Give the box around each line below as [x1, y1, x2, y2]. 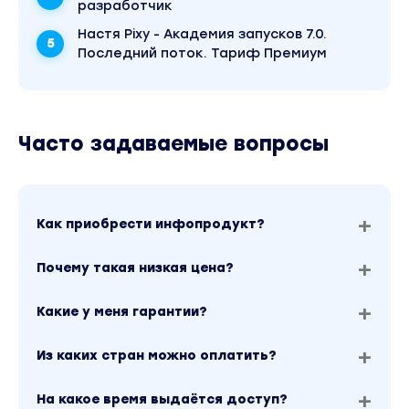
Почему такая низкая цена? [37, 259, 234, 276]
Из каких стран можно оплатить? [37, 347, 277, 363]
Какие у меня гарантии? [37, 303, 207, 320]
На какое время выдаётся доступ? [37, 391, 288, 407]
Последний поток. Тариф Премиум [78, 45, 327, 61]
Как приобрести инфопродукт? [37, 215, 265, 232]
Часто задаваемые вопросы [18, 131, 329, 156]
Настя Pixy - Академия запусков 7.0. [78, 26, 327, 42]
